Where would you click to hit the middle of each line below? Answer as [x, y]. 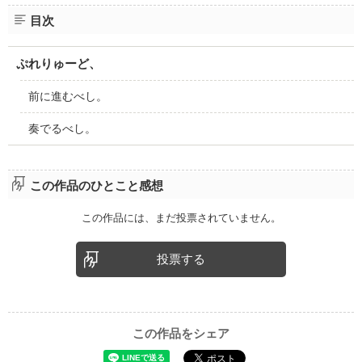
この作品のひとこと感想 [96, 185]
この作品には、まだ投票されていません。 [181, 218]
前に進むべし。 [67, 97]
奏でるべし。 [62, 129]
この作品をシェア [181, 333]
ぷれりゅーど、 [58, 64]
